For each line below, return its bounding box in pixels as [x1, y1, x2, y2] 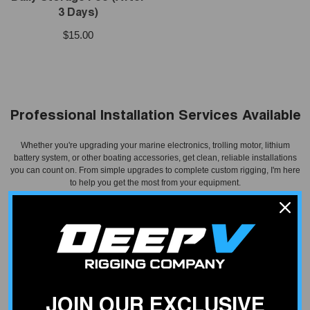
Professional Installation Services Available [9, 110, 301, 122]
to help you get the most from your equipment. [69, 178, 241, 188]
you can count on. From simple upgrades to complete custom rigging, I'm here [10, 165, 300, 175]
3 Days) [58, 8, 98, 18]
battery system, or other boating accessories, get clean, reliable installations [13, 153, 297, 163]
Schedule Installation [105, 218, 205, 226]
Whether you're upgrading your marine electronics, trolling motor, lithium [20, 140, 290, 150]
